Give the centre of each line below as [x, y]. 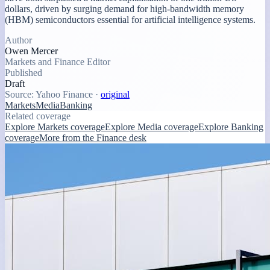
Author [18, 40]
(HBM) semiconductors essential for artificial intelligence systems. [130, 19]
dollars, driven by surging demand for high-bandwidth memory [124, 8]
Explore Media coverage [152, 127]
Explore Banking [231, 127]
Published [24, 72]
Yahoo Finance [64, 94]
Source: [20, 94]
